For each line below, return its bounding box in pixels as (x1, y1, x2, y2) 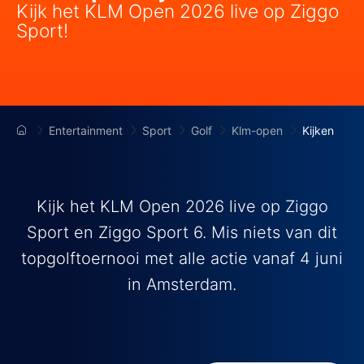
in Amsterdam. (128, 275, 236, 294)
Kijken (302, 123, 334, 137)
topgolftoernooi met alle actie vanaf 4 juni (21, 249, 343, 268)
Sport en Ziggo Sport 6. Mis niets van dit (27, 223, 337, 242)
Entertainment (49, 123, 123, 137)
